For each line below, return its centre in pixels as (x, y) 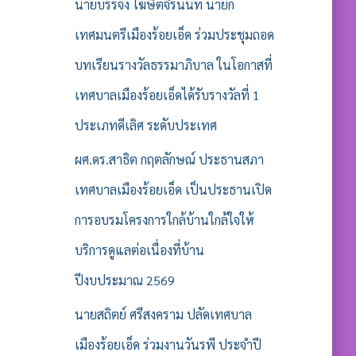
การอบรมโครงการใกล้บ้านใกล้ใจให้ (164, 220)
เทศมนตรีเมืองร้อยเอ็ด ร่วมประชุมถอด (174, 35)
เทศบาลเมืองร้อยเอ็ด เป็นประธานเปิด (173, 190)
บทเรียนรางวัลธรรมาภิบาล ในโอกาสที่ (173, 65)
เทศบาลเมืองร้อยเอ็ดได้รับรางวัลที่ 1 (167, 95)
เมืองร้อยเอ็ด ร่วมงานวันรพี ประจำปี (168, 344)
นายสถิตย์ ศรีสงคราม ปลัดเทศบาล (163, 314)
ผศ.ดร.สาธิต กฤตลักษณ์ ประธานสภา (169, 159)
